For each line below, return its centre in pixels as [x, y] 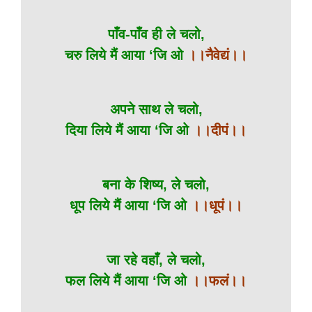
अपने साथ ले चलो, [156, 109]
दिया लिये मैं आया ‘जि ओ [129, 130]
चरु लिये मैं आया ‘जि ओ [124, 55]
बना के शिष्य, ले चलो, [156, 185]
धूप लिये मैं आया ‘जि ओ [128, 205]
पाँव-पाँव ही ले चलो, [156, 34]
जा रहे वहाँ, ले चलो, [156, 260]
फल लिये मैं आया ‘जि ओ [128, 281]
